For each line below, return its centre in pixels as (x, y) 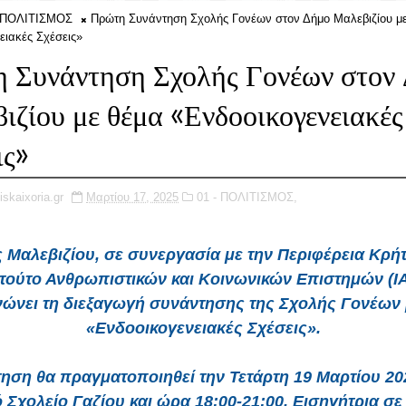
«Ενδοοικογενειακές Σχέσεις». (203, 328)
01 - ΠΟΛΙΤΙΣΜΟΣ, (247, 197)
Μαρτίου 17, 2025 (132, 197)
